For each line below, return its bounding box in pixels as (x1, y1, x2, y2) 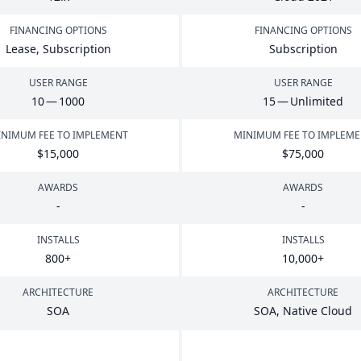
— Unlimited (276, 93, 343, 109)
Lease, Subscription (5, 41, 111, 56)
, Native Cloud (276, 303, 352, 318)
